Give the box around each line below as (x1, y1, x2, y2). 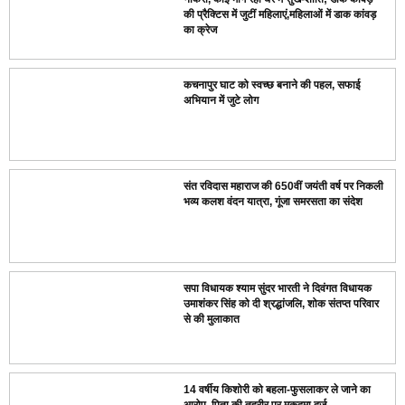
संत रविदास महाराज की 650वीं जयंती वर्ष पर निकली (184, 180, 384, 193)
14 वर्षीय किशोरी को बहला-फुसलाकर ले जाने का (184, 382, 372, 396)
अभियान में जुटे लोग (184, 94, 259, 108)
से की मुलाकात (184, 312, 240, 325)
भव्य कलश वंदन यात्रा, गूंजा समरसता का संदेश (184, 195, 363, 209)
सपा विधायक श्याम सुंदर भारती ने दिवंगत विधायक (184, 281, 372, 295)
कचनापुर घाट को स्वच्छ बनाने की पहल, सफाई (184, 79, 362, 92)
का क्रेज (184, 23, 218, 36)
